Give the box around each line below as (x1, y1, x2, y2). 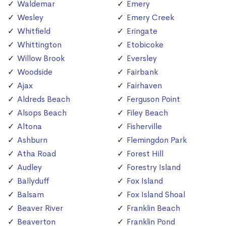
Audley (17, 162, 42, 173)
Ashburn (17, 135, 47, 146)
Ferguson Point (127, 94, 180, 105)
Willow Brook (17, 53, 65, 64)
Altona (17, 121, 42, 132)
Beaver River (17, 203, 63, 214)
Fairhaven (127, 80, 162, 91)
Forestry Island (127, 162, 181, 173)
